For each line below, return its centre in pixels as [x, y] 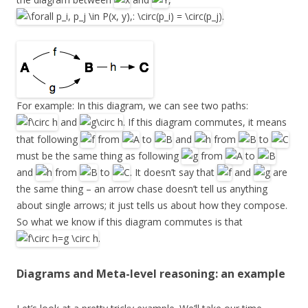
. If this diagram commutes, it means [205, 122]
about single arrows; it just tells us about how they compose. [152, 206]
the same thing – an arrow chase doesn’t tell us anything [142, 189]
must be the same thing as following [99, 156]
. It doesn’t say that [174, 173]
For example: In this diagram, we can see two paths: [132, 106]
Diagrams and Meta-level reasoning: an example [151, 273]
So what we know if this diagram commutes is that [130, 222]
